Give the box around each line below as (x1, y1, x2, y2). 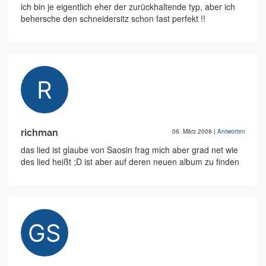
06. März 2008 (172, 127, 214, 136)
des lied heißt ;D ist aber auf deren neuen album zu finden (21, 156, 239, 168)
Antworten (217, 127, 245, 136)
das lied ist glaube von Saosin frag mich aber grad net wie (21, 144, 238, 156)
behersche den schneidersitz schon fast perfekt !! (21, 12, 205, 25)
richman (21, 127, 58, 139)
